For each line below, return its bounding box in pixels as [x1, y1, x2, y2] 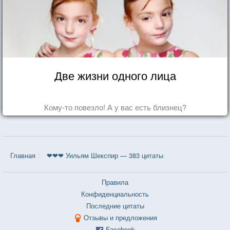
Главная [10, 150, 35, 160]
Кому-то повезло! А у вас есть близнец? [44, 101, 186, 112]
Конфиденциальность [81, 188, 149, 199]
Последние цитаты [86, 200, 144, 210]
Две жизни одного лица [54, 67, 176, 83]
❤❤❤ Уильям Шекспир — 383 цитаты [47, 150, 163, 160]
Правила [102, 177, 128, 187]
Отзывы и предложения [83, 212, 157, 222]
